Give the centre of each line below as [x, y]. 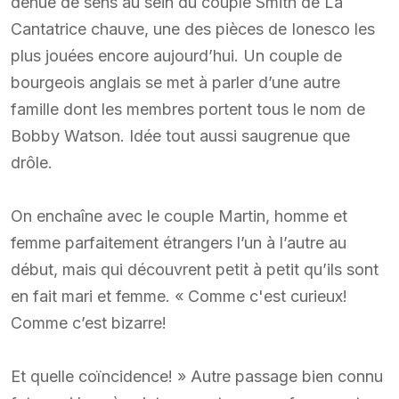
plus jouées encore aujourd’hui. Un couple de [176, 55]
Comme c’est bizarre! [89, 322]
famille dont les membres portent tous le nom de [188, 109]
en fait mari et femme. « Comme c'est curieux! [179, 296]
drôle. [32, 162]
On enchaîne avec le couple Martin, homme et [179, 216]
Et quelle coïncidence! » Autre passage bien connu [197, 376]
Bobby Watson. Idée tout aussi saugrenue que [180, 135]
